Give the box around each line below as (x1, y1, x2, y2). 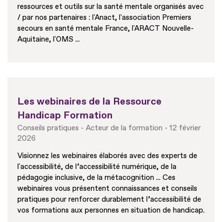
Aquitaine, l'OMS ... (17, 35, 80, 45)
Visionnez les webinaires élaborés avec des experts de (17, 151, 197, 161)
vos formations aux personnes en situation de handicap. (17, 206, 205, 216)
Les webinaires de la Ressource (17, 95, 162, 108)
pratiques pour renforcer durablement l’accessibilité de (17, 195, 201, 205)
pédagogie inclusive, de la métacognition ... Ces (17, 173, 175, 183)
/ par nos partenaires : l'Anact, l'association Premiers (17, 13, 191, 23)
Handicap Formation (17, 109, 112, 122)
